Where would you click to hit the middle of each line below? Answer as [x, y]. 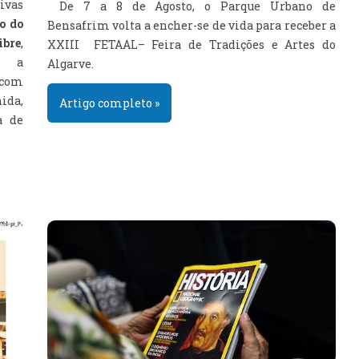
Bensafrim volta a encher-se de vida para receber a [192, 25]
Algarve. [71, 64]
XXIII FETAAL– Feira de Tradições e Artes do [192, 44]
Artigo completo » [109, 103]
